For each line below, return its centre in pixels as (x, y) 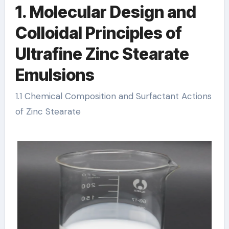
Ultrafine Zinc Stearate (102, 54)
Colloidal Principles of (98, 33)
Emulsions (55, 75)
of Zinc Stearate (48, 112)
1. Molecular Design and (106, 12)
